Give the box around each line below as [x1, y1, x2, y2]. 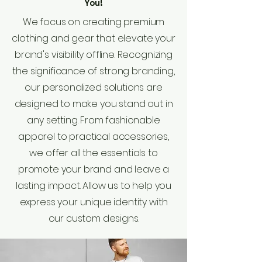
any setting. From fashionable [27, 113, 160, 127]
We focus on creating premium [22, 15, 165, 29]
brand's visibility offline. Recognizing [15, 48, 173, 61]
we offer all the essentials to [29, 146, 158, 160]
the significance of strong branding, [12, 64, 175, 78]
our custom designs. [48, 212, 139, 225]
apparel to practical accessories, [18, 130, 169, 143]
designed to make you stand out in [14, 97, 173, 111]
